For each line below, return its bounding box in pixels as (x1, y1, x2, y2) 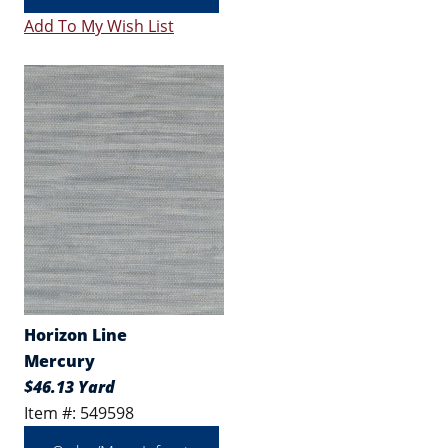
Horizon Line (24, 324, 127, 346)
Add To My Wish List (24, 15, 174, 37)
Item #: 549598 (24, 402, 134, 424)
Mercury (24, 350, 95, 372)
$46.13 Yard (24, 376, 115, 398)
